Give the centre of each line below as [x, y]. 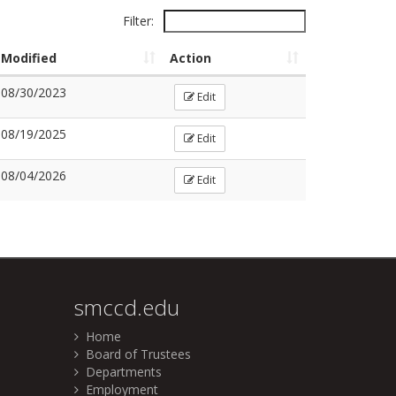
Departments [120, 372]
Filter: [140, 21]
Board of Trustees [134, 354]
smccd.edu [126, 308]
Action [190, 58]
